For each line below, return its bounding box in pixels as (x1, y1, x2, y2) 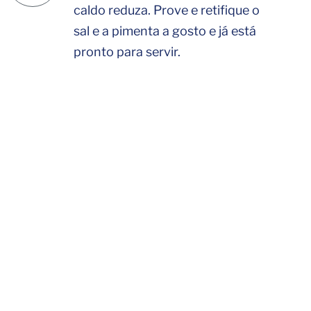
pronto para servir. (73, 44, 180, 59)
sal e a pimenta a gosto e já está (73, 24, 256, 38)
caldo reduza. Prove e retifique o (73, 3, 260, 17)
